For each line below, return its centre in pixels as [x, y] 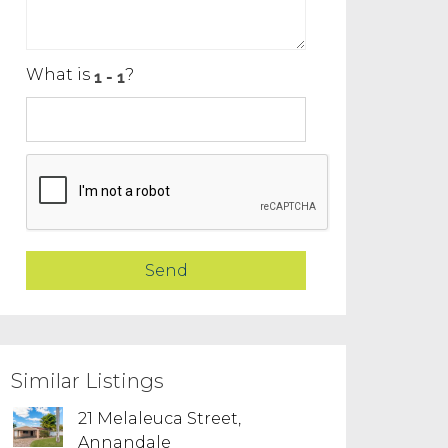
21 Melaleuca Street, [159, 418]
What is [60, 74]
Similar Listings [87, 381]
